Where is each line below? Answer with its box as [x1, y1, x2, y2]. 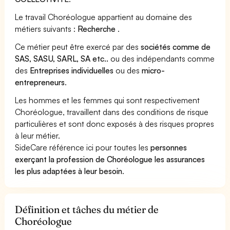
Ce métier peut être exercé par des [15, 41, 141, 52]
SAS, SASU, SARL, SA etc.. [15, 53, 109, 64]
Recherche [78, 23, 118, 34]
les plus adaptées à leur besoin [15, 165, 123, 176]
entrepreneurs [15, 76, 65, 87]
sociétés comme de [141, 41, 211, 52]
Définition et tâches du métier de [15, 203, 159, 216]
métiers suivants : [15, 23, 78, 34]
